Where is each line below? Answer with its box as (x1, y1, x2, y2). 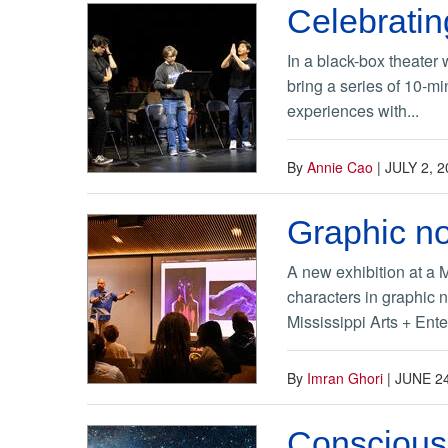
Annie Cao (307, 156, 373, 177)
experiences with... (286, 98, 419, 122)
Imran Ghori (307, 367, 383, 388)
